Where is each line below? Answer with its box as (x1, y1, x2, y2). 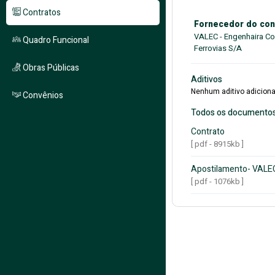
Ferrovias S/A (194, 42, 242, 54)
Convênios (21, 89, 63, 102)
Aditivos (191, 73, 222, 86)
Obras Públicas (21, 61, 79, 74)
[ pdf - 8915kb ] (191, 138, 244, 150)
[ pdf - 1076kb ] (191, 176, 244, 187)
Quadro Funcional (21, 34, 89, 47)
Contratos (21, 6, 61, 19)
